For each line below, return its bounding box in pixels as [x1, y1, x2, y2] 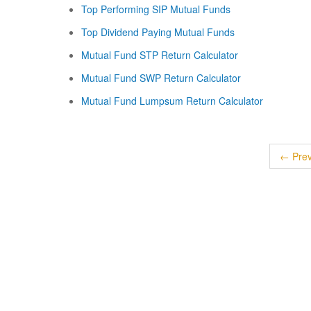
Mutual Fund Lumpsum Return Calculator [81, 94, 263, 108]
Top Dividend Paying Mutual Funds [81, 25, 235, 39]
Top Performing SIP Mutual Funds [81, 2, 230, 16]
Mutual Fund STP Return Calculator [81, 48, 238, 62]
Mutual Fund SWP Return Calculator [81, 71, 241, 85]
